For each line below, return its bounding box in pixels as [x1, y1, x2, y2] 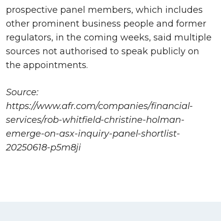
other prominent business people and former [6, 18, 206, 29]
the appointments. [6, 59, 88, 71]
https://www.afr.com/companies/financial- [6, 100, 193, 111]
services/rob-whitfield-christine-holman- [6, 114, 184, 125]
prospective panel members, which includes [6, 4, 203, 15]
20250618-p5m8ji [6, 142, 81, 153]
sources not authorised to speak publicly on [6, 45, 199, 57]
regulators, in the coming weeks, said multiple [6, 32, 212, 43]
